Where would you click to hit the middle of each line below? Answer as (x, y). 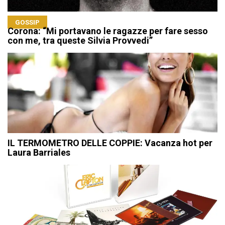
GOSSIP (27, 22)
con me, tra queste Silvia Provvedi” (80, 41)
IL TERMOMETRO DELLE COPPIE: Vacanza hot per (110, 143)
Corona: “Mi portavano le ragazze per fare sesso (108, 31)
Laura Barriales (39, 153)
